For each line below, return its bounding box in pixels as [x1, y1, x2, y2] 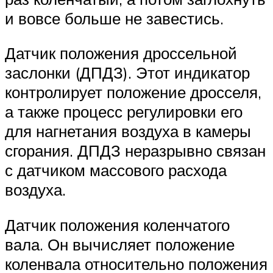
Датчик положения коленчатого [5, 215, 230, 235]
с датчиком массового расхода [5, 160, 227, 180]
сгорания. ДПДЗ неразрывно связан [5, 141, 266, 161]
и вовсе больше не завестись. [5, 8, 224, 28]
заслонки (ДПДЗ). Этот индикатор [5, 63, 250, 83]
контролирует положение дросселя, [5, 82, 261, 102]
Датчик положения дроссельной [5, 43, 237, 63]
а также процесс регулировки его [5, 102, 243, 122]
